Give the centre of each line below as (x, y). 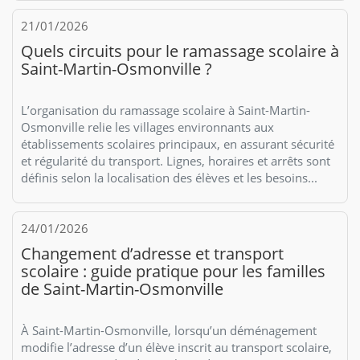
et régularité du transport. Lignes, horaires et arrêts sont (176, 160)
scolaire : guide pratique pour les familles (173, 271)
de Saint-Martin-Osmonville (122, 288)
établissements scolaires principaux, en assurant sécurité (178, 143)
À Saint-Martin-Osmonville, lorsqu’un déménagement (169, 330)
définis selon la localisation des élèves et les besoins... (169, 177)
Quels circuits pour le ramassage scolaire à (180, 51)
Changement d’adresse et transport (152, 253)
